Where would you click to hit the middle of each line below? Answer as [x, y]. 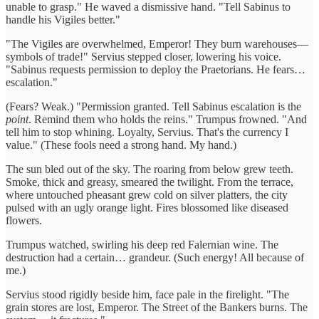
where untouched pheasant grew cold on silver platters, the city [147, 194]
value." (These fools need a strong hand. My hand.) [121, 145]
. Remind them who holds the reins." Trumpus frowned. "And [168, 119]
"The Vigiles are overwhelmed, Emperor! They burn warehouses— [157, 43]
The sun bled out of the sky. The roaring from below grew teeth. [150, 169]
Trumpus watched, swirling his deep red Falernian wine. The [142, 244]
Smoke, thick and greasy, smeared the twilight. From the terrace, [150, 182]
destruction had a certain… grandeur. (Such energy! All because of [155, 257]
